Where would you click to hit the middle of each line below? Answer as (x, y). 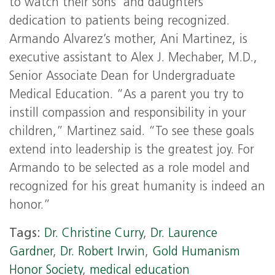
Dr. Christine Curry (94, 234)
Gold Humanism (196, 252)
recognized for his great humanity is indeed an (137, 187)
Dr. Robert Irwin (103, 252)
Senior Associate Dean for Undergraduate (122, 77)
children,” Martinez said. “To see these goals (132, 132)
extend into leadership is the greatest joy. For (132, 150)
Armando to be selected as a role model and (130, 169)
